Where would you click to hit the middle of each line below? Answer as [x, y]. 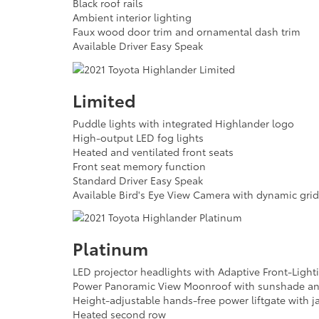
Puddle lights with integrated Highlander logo [183, 123]
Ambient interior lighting [132, 17]
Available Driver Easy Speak [138, 46]
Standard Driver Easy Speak [138, 180]
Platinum [110, 248]
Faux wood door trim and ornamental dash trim [187, 32]
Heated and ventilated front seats [153, 151]
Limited [104, 99]
